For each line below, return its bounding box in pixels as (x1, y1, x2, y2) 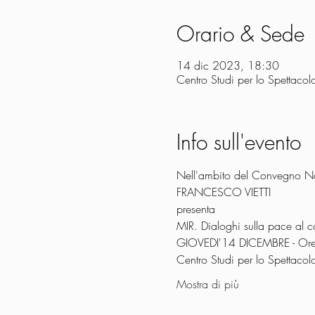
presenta (176, 201, 215, 217)
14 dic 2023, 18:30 (176, 58, 279, 73)
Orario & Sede (176, 20, 304, 48)
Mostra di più (176, 276, 239, 292)
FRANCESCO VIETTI (176, 184, 271, 200)
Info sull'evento (176, 128, 301, 156)
